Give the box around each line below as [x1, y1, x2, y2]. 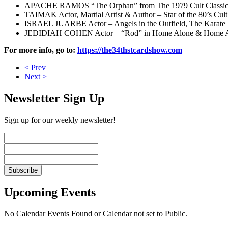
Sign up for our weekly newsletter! [4, 115, 116, 124]
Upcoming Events [4, 185, 96, 199]
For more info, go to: [4, 45, 77, 54]
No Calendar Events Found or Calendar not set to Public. [4, 209, 187, 218]
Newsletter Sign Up [4, 91, 104, 105]
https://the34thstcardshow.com [77, 45, 182, 54]
